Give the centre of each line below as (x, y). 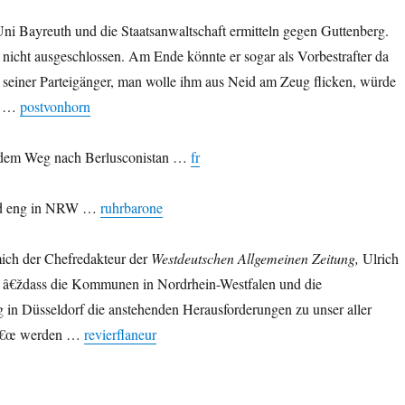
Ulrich (378, 259)
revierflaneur (120, 334)
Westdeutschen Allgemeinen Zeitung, (254, 259)
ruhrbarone (131, 208)
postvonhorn (55, 107)
